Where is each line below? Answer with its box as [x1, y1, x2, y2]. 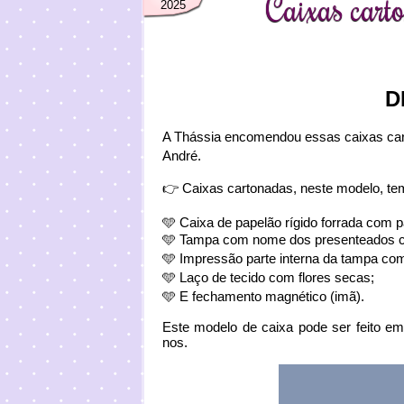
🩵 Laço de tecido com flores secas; [162, 270, 374, 285]
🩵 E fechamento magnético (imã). [162, 289, 364, 304]
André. [162, 148, 201, 163]
